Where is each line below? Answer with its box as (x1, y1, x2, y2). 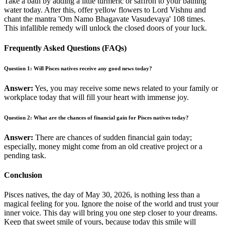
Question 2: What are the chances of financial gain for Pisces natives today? (4, 114, 189, 121)
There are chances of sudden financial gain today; (33, 133, 192, 142)
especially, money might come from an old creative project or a (4, 142, 202, 151)
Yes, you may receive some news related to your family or (33, 83, 218, 92)
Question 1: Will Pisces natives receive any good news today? (4, 65, 152, 71)
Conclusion (4, 170, 42, 179)
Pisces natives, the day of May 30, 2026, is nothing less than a (4, 190, 200, 199)
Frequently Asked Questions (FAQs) (4, 43, 127, 52)
